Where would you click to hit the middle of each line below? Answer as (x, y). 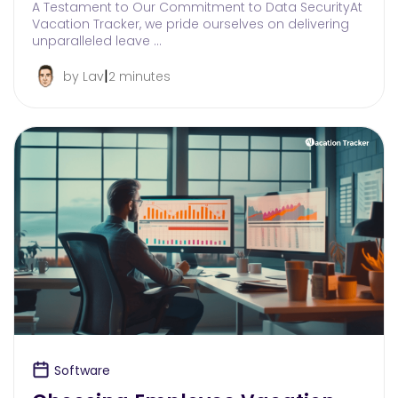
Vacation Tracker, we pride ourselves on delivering (191, 24)
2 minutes (139, 76)
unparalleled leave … (97, 40)
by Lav (84, 76)
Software (82, 371)
